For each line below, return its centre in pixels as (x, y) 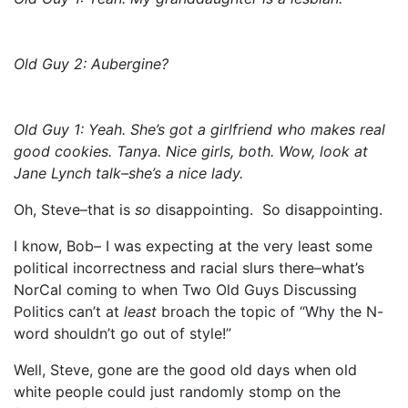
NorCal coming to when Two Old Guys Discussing (185, 289)
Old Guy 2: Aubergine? (91, 63)
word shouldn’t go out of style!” (122, 333)
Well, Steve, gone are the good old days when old (185, 369)
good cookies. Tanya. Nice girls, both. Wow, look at (191, 151)
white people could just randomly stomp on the (177, 391)
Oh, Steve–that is (74, 209)
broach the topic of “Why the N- (272, 311)
